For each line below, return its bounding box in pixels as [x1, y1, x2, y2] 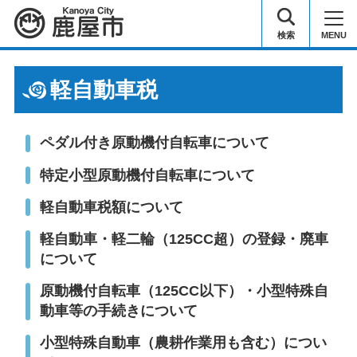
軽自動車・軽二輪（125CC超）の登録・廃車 [39, 230, 328, 247]
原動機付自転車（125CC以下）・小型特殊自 [39, 283, 328, 300]
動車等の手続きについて [39, 303, 198, 320]
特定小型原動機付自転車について [39, 167, 255, 183]
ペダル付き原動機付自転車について [39, 135, 269, 151]
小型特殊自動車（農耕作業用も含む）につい [39, 335, 327, 351]
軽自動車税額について [39, 198, 183, 215]
